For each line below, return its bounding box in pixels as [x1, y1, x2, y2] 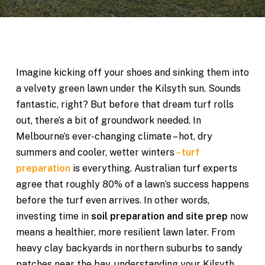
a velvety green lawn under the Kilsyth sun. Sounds [15, 83, 241, 94]
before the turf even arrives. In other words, [15, 195, 209, 206]
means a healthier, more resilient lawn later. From [15, 227, 235, 238]
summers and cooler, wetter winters [15, 147, 176, 158]
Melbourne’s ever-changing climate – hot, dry [15, 131, 212, 142]
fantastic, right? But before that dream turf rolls [15, 99, 234, 110]
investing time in [15, 211, 91, 222]
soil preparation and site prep [91, 211, 228, 222]
